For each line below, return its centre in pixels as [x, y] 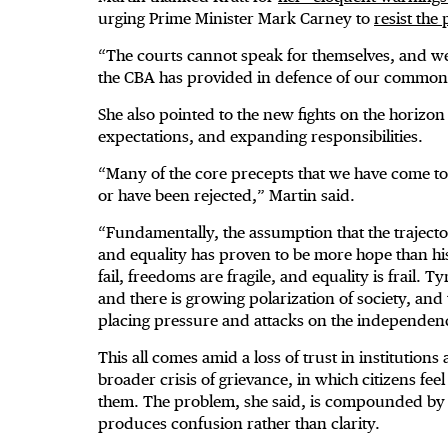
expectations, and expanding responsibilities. [264, 137]
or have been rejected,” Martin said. [226, 196]
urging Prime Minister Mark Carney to [236, 19]
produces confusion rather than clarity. [243, 424]
